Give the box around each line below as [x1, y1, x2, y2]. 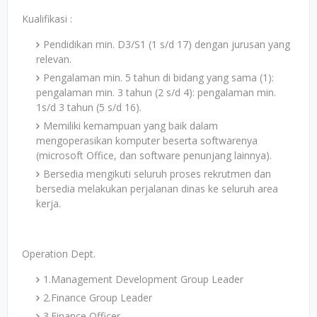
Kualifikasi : [22, 12, 72, 25]
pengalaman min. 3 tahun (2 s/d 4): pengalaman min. [36, 86, 276, 99]
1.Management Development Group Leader [43, 272, 243, 286]
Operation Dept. [22, 247, 96, 260]
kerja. [36, 197, 61, 210]
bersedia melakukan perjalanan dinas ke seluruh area [36, 182, 278, 195]
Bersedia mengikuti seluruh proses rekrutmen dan [43, 167, 271, 180]
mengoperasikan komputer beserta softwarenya [36, 134, 258, 147]
